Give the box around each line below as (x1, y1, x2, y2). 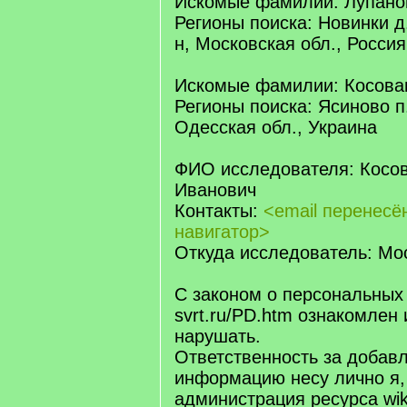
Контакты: (174, 201, 263, 221)
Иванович (174, 180, 256, 200)
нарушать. (174, 326, 261, 346)
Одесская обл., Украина (174, 117, 377, 137)
